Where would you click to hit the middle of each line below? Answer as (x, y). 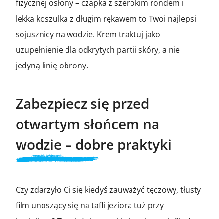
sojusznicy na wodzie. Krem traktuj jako (88, 34)
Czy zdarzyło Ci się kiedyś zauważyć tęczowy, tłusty (108, 189)
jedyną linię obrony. (52, 65)
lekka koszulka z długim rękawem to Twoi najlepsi (106, 18)
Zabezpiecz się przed (82, 103)
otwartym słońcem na (88, 123)
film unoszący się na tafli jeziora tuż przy (90, 205)
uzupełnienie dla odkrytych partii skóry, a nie (98, 50)
